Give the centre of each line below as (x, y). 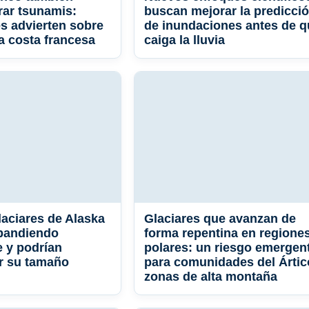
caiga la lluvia (185, 40)
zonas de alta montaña (211, 277)
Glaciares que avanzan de (220, 219)
